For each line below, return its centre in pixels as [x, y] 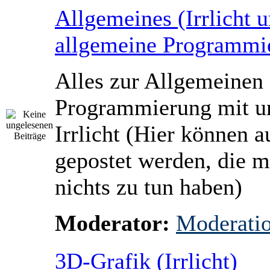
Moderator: [112, 223]
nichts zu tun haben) [149, 187]
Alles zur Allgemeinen [159, 81]
